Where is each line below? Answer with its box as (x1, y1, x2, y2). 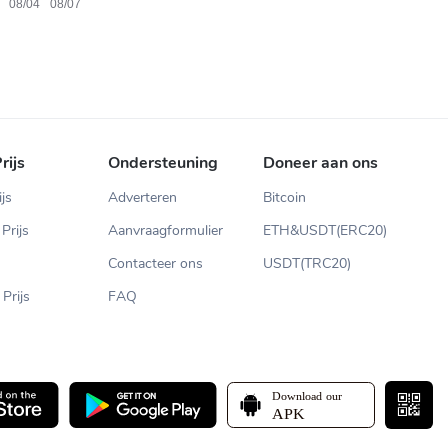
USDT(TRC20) (263, 253, 352, 273)
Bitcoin (263, 187, 307, 207)
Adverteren (108, 187, 178, 207)
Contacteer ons (108, 253, 204, 273)
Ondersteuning (108, 151, 219, 174)
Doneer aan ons (263, 151, 379, 174)
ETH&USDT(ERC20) (263, 220, 388, 240)
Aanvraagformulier (108, 220, 224, 240)
